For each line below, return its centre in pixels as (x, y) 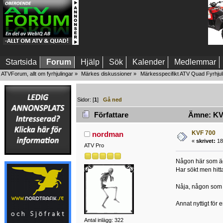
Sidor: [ (86, 99)
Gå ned (113, 99)
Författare (111, 115)
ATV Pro (94, 146)
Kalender (149, 62)
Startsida (21, 62)
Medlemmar (195, 62)
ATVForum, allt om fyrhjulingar (37, 74)
